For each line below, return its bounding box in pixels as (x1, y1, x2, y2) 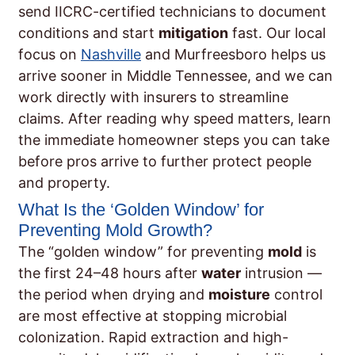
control (270, 286, 323, 303)
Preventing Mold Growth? (18, 220, 212, 241)
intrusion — (241, 265, 322, 282)
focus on (18, 46, 81, 63)
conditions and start (18, 25, 158, 42)
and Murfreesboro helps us (141, 46, 326, 63)
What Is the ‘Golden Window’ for (18, 200, 264, 220)
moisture (208, 286, 270, 303)
